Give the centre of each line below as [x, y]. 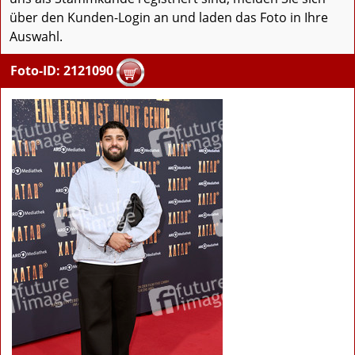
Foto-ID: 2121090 [62, 71]
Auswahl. [36, 37]
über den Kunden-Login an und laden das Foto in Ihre [169, 18]
